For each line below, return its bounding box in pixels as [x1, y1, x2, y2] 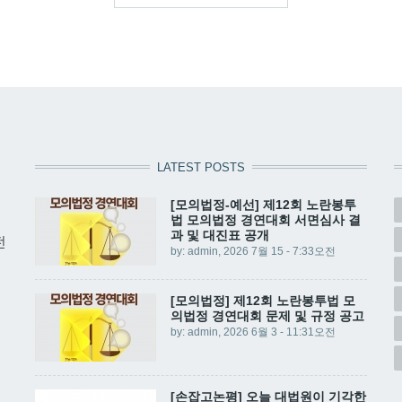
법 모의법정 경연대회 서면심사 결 [170, 213, 361, 228]
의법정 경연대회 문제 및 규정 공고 [170, 309, 364, 324]
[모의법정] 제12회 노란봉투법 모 [170, 293, 355, 309]
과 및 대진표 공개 [170, 228, 269, 243]
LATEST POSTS [156, 161, 245, 175]
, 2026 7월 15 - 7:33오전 [217, 245, 336, 258]
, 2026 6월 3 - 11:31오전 [217, 326, 336, 339]
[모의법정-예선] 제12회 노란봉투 [170, 197, 356, 213]
